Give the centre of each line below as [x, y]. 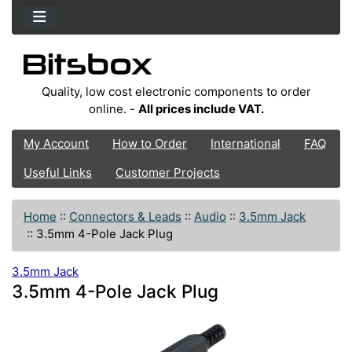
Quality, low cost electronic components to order [176, 91]
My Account [56, 144]
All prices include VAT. [201, 108]
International [246, 144]
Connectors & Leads [125, 216]
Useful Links [58, 173]
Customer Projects [168, 173]
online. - [113, 108]
